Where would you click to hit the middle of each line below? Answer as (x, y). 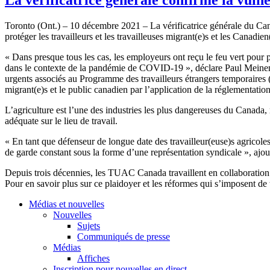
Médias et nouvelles (67, 204)
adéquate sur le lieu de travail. (61, 121)
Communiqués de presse (124, 236)
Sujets (89, 225)
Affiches (93, 258)
